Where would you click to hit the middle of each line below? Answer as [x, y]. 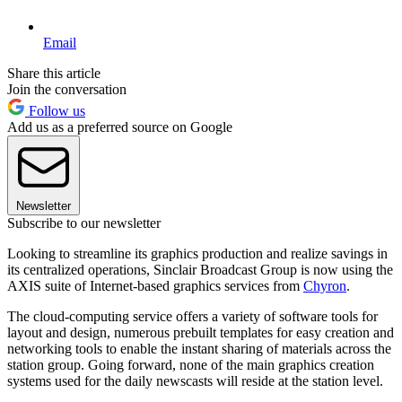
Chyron [325, 285]
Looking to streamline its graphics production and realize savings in [197, 253]
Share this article [54, 73]
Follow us [55, 110]
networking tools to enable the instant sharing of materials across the [199, 348]
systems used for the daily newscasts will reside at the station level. [195, 380]
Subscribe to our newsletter [84, 223]
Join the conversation [67, 89]
